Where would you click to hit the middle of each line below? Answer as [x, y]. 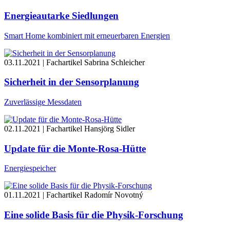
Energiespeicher [30, 168]
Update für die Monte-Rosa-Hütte [75, 148]
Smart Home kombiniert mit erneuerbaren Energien [87, 35]
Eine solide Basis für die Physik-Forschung [94, 215]
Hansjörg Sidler [110, 129]
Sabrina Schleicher [114, 62]
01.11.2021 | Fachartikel [43, 195]
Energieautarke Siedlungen [61, 15]
